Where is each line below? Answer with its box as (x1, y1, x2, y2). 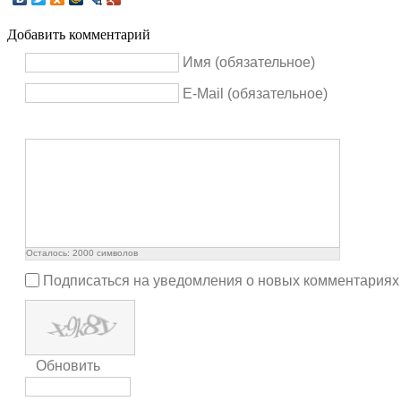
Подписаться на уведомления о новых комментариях (43, 272, 399, 288)
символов (94, 248, 138, 259)
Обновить (36, 358, 100, 374)
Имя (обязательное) (183, 55, 315, 70)
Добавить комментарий (7, 27, 150, 42)
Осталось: (26, 248, 73, 259)
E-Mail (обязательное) (183, 85, 328, 101)
